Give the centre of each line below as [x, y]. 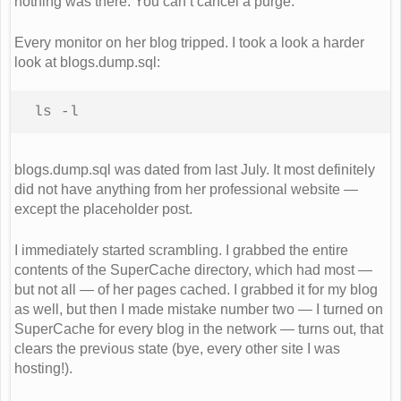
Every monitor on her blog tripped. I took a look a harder [189, 42]
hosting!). [43, 368]
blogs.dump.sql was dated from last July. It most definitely [195, 169]
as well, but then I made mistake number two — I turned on [199, 309]
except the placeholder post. [103, 209]
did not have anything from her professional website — [186, 189]
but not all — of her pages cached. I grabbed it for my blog [196, 289]
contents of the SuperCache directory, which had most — [193, 269]
